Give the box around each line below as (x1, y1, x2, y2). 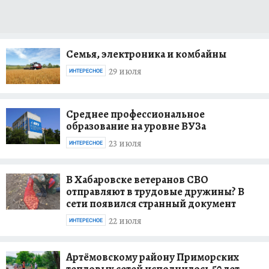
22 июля (109, 214, 142, 228)
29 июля (109, 65, 142, 79)
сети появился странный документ (66, 196, 236, 211)
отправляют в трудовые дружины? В (66, 184, 244, 199)
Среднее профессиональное (66, 106, 205, 121)
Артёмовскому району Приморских (66, 249, 239, 264)
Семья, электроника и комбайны (66, 46, 226, 61)
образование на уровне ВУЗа (66, 118, 206, 133)
